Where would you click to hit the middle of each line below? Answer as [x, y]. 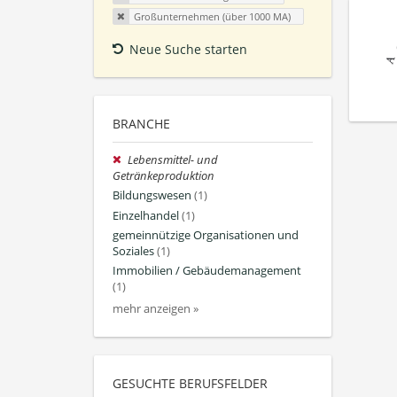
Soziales [133, 251]
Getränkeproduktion [163, 176]
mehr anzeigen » [156, 309]
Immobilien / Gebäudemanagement [207, 271]
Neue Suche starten [188, 50]
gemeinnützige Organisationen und [206, 235]
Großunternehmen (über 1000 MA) [212, 17]
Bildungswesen [152, 196]
